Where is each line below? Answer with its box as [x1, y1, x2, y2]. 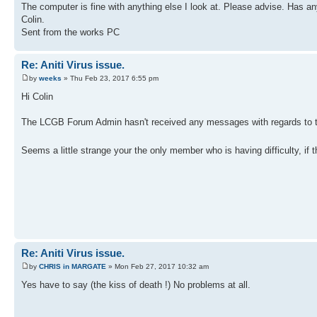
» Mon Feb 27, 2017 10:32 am [106, 263, 209, 271]
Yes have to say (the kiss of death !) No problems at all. [21, 279, 250, 291]
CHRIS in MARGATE [39, 263, 106, 271]
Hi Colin [21, 91, 53, 103]
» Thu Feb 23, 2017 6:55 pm [62, 74, 158, 83]
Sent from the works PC [21, 26, 120, 38]
